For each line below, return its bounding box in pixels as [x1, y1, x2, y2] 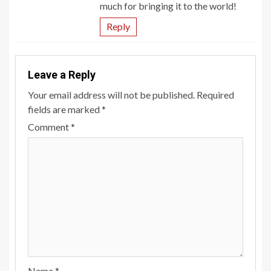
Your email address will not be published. [28, 89, 195, 101]
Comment [28, 121, 71, 133]
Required [197, 89, 234, 101]
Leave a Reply [28, 68, 96, 82]
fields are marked [28, 103, 102, 116]
